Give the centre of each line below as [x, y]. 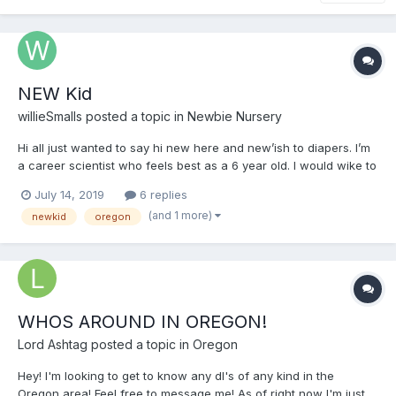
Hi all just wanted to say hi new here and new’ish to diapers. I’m [194, 148]
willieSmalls [50, 117]
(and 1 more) [182, 215]
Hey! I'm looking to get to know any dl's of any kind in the [176, 375]
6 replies [162, 195]
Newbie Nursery [235, 117]
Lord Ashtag [53, 344]
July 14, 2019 [69, 195]
